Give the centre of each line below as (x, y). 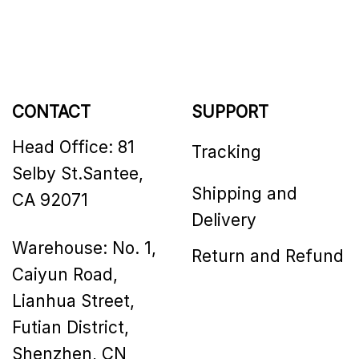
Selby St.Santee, (78, 173)
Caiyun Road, (65, 274)
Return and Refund (268, 256)
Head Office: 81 (73, 147)
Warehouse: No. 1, (84, 248)
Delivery (224, 220)
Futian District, (71, 327)
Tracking (226, 151)
